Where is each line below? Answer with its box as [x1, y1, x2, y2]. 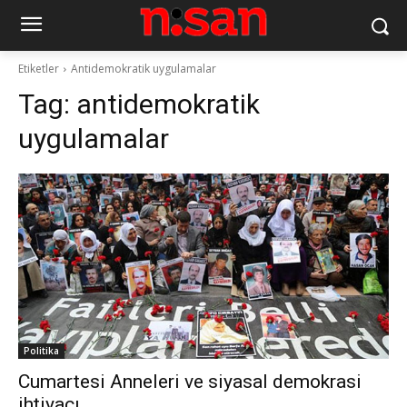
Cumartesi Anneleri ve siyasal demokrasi [18, 371, 362, 392]
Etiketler [18, 61, 59, 76]
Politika [24, 344, 59, 357]
